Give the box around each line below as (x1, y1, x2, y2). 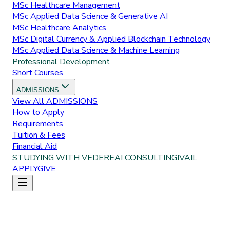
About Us (31, 206, 66, 217)
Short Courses (12, 67, 63, 79)
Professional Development (12, 56, 110, 67)
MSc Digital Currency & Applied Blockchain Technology (12, 33, 210, 45)
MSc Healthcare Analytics (12, 22, 106, 33)
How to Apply (12, 107, 64, 118)
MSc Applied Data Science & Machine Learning (12, 45, 180, 56)
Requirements (12, 118, 63, 129)
